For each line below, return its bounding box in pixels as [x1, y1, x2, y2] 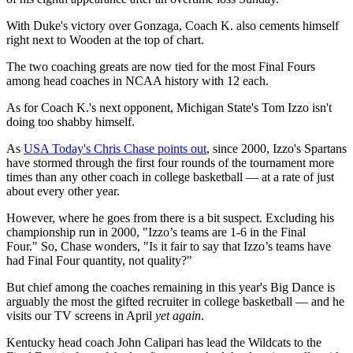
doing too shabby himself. [6, 115, 135, 129]
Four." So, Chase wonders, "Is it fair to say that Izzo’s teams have [6, 240, 331, 254]
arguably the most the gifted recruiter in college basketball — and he [6, 295, 344, 309]
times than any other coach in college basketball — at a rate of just [6, 170, 334, 184]
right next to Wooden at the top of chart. [6, 33, 204, 47]
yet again [155, 309, 201, 323]
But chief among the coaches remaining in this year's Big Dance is [6, 281, 335, 295]
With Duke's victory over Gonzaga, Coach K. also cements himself [6, 19, 339, 33]
